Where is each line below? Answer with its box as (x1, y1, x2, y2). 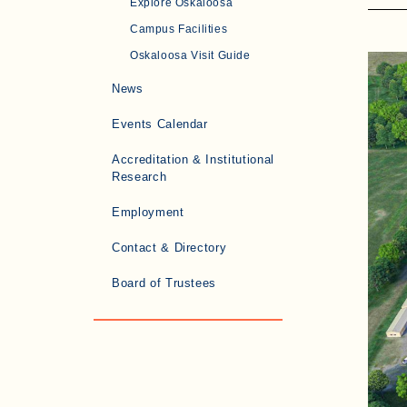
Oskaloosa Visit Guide (130, 49, 251, 62)
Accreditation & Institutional (112, 153, 274, 166)
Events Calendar (112, 117, 208, 131)
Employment (112, 205, 184, 219)
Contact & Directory (112, 241, 227, 254)
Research (112, 170, 167, 184)
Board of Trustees (112, 276, 217, 290)
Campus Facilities (130, 23, 228, 35)
